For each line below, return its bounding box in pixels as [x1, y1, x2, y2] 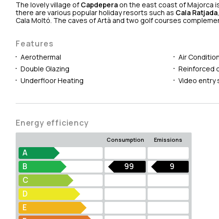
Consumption [106, 135, 144, 143]
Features [16, 38, 54, 49]
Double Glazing [21, 64, 69, 73]
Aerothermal [21, 52, 61, 62]
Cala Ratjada [175, 7, 218, 17]
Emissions [154, 135, 182, 143]
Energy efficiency [16, 117, 89, 128]
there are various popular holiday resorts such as [16, 7, 175, 17]
